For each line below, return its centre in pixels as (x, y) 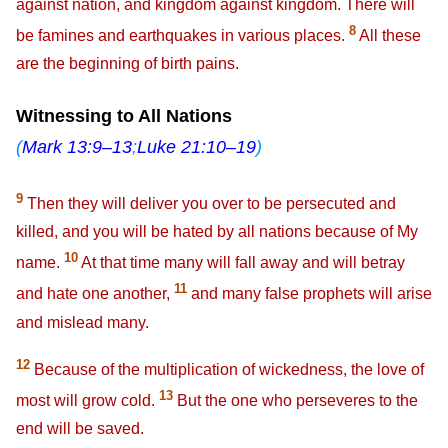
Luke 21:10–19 (196, 147)
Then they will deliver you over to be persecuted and (209, 203)
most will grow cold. (87, 401)
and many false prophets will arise (309, 294)
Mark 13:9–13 (77, 147)
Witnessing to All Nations (124, 116)
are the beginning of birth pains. (127, 63)
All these (390, 35)
